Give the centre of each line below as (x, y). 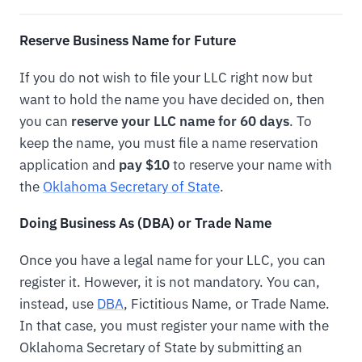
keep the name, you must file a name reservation (169, 143)
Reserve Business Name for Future (128, 40)
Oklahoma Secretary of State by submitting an (161, 348)
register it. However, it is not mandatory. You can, (170, 282)
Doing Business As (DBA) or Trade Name (145, 223)
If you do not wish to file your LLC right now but (166, 77)
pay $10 (144, 164)
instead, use (58, 304)
